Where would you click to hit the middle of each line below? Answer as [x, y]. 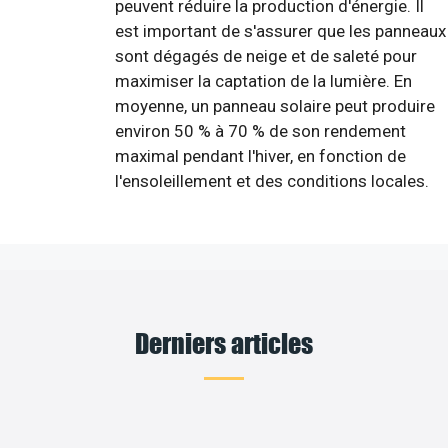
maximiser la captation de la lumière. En [263, 80]
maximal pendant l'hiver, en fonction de [260, 155]
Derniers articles [224, 342]
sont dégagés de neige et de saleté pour [266, 55]
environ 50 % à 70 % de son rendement [260, 130]
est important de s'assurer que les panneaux [280, 30]
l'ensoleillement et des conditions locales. [272, 180]
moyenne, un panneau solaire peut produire [275, 105]
